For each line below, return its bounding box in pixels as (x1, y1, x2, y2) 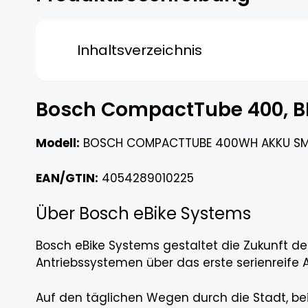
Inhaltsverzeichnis (77, 40, 202, 60)
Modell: (36, 135, 80, 152)
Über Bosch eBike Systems (36, 202, 251, 225)
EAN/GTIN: (36, 169, 98, 186)
